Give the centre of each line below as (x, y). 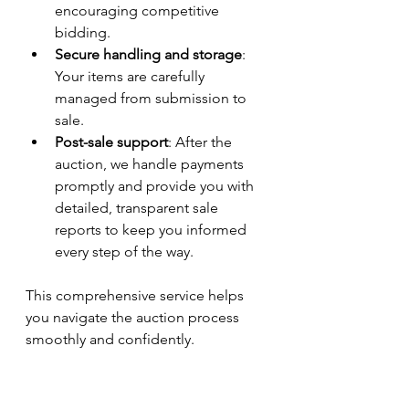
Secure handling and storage (148, 54)
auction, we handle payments (151, 163)
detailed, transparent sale (138, 207)
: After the (202, 142)
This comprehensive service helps (136, 295)
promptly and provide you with (156, 185)
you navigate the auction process (134, 317)
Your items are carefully (131, 76)
